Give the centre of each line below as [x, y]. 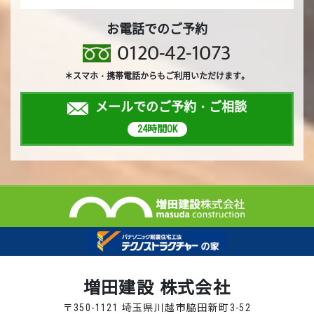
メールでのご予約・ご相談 [171, 107]
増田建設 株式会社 [157, 288]
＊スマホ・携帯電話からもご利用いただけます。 [157, 75]
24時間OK [157, 129]
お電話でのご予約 [157, 28]
